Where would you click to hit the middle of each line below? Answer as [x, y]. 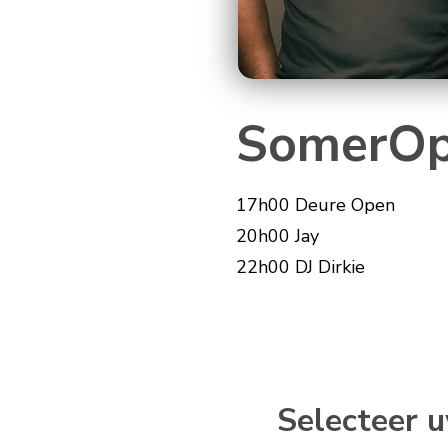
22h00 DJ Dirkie [301, 267]
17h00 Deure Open [316, 205]
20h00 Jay [278, 236]
